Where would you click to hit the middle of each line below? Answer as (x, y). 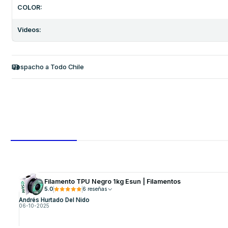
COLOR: (30, 8)
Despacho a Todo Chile (48, 66)
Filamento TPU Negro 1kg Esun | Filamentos (112, 181)
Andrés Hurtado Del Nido (54, 200)
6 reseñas (97, 189)
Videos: (29, 30)
